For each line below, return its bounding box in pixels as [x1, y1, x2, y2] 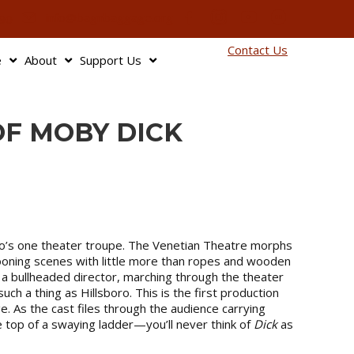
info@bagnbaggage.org [46, 9, 173, 25]
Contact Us [228, 42, 288, 58]
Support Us [80, 52, 141, 68]
